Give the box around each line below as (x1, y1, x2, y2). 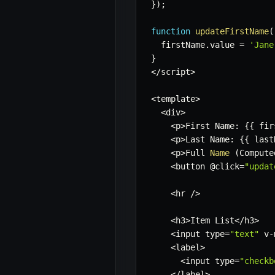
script (161, 67, 190, 77)
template (156, 94, 195, 104)
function (151, 26, 190, 37)
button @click (176, 161, 239, 172)
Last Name (185, 134, 230, 145)
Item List (190, 215, 234, 226)
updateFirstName (195, 26, 269, 37)
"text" (230, 229, 259, 239)
